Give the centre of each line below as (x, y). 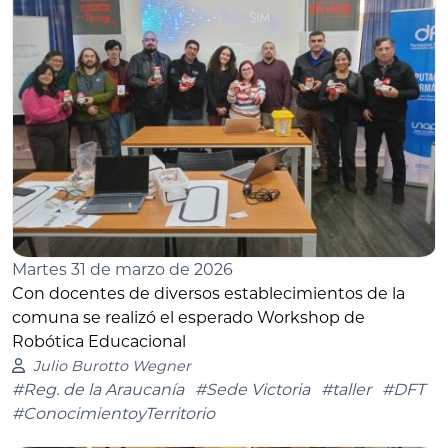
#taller (346, 389)
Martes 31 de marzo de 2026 (122, 269)
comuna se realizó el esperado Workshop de (188, 317)
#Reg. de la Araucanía (98, 389)
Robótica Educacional (99, 341)
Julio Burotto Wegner (111, 365)
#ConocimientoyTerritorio (113, 413)
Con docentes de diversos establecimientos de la (208, 293)
